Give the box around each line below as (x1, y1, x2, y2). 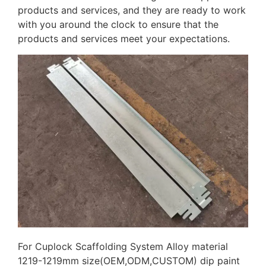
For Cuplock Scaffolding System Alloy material (18, 240, 228, 253)
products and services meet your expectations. (18, 33, 230, 45)
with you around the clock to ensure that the (18, 18, 218, 31)
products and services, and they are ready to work (18, 4, 246, 17)
